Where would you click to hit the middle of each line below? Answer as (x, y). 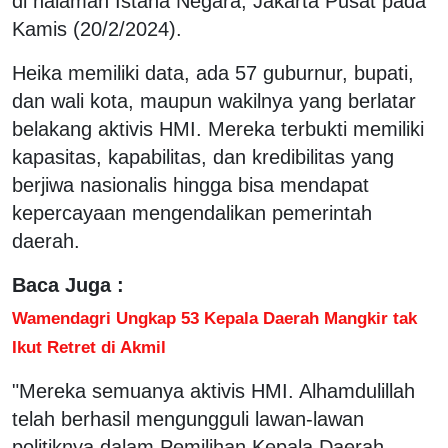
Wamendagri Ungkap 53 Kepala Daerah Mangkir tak (214, 317)
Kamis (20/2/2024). (97, 28)
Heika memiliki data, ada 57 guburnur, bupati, (213, 72)
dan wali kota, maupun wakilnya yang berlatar (214, 100)
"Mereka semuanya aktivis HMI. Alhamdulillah (213, 390)
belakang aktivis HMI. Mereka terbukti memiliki (218, 128)
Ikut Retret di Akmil (89, 346)
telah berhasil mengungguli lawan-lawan (188, 418)
